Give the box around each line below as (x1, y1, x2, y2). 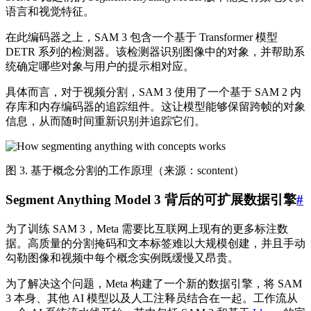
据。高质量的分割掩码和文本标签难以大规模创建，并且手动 (6, 237, 305, 249)
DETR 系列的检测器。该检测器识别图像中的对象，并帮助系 (6, 45, 305, 58)
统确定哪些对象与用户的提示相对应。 (6, 60, 194, 72)
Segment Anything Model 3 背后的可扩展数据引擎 (6, 192, 296, 208)
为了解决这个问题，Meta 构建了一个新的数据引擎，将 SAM (6, 278, 302, 289)
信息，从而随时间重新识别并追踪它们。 (6, 115, 205, 127)
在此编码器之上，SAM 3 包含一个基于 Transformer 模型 (6, 31, 278, 43)
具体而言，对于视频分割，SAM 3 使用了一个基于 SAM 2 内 (6, 85, 301, 98)
